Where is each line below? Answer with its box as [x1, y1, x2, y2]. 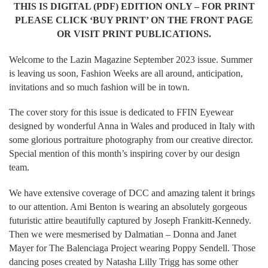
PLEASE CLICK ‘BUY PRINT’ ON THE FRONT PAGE [15, 15, 253, 26]
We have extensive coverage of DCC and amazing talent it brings [9, 188, 255, 198]
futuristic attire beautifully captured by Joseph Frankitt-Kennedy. [9, 215, 251, 226]
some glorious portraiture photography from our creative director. [9, 135, 253, 145]
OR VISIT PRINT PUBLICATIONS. [57, 29, 211, 39]
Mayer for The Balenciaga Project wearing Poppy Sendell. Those [9, 243, 255, 253]
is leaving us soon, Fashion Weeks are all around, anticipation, [9, 68, 243, 78]
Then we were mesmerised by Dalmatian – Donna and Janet [9, 229, 236, 239]
